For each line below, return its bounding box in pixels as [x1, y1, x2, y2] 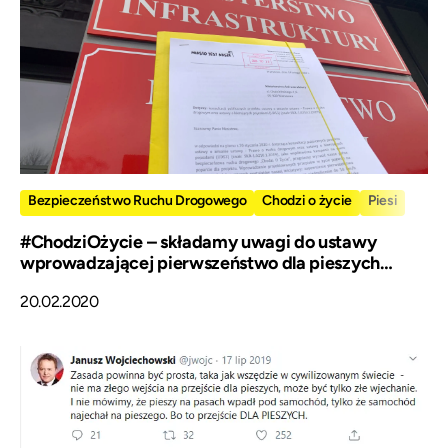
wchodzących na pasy [20, 272, 196, 295]
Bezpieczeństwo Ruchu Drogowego [28, 191, 247, 209]
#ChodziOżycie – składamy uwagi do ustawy [20, 230, 377, 253]
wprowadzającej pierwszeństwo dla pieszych [20, 251, 380, 274]
